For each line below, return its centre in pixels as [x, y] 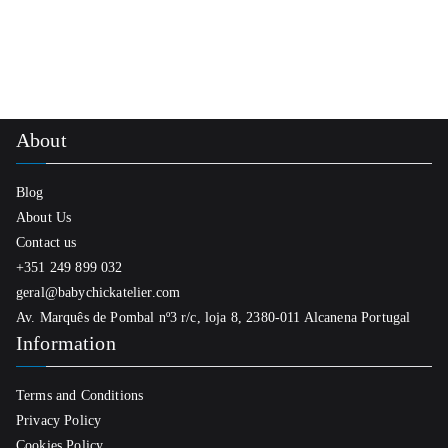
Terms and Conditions [80, 395]
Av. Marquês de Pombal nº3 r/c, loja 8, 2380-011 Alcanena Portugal [213, 317]
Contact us [46, 242]
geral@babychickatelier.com [98, 292]
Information [66, 343]
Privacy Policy [59, 420]
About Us [44, 217]
